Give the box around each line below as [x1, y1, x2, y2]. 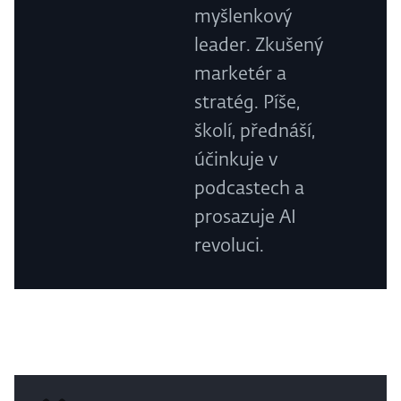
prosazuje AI [194, 209, 297, 227]
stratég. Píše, [194, 94, 301, 113]
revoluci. [194, 237, 265, 256]
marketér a [194, 65, 287, 84]
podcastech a [194, 180, 305, 199]
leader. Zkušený [194, 37, 324, 55]
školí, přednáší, [194, 123, 316, 141]
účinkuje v [194, 151, 278, 170]
